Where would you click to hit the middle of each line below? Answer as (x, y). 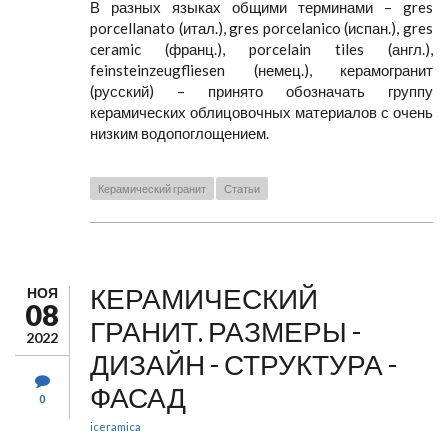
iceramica (115, 426)
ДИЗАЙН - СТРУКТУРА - (243, 364)
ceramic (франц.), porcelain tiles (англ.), (261, 49)
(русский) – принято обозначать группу (261, 91)
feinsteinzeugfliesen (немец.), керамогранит (261, 70)
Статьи (242, 188)
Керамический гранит (152, 188)
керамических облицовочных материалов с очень (261, 112)
